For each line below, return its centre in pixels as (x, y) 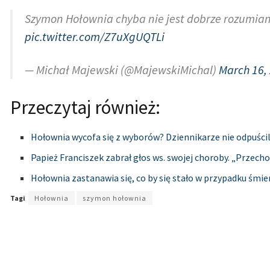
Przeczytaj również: (85, 107)
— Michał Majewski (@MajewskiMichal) (122, 69)
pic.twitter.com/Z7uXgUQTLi (95, 36)
